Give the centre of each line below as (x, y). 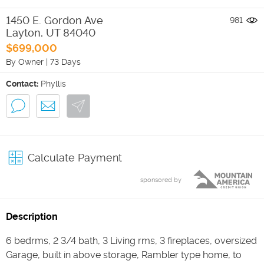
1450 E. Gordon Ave (55, 20)
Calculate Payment (75, 158)
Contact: (22, 83)
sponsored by (161, 180)
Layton (23, 32)
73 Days (65, 62)
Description (32, 217)
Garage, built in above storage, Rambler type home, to (124, 255)
